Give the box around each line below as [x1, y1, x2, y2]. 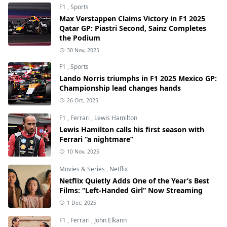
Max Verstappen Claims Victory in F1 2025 [59, 13, 205, 23]
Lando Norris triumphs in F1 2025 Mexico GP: [59, 73, 217, 83]
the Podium [59, 32, 100, 43]
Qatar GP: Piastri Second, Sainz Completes [59, 23, 206, 33]
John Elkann [94, 215, 127, 224]
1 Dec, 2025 [66, 199, 96, 206]
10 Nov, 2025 [66, 147, 99, 155]
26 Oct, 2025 [66, 96, 98, 104]
